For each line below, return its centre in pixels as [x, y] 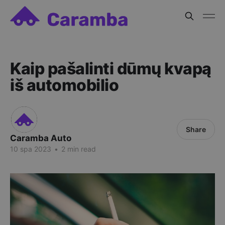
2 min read [78, 149]
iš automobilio [65, 85]
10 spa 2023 [31, 149]
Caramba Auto [41, 138]
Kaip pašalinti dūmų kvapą [111, 69]
